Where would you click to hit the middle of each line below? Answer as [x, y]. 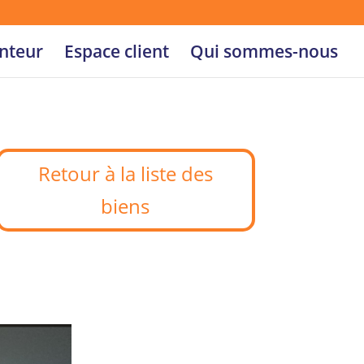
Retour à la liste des [125, 174]
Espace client [117, 51]
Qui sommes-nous [264, 51]
